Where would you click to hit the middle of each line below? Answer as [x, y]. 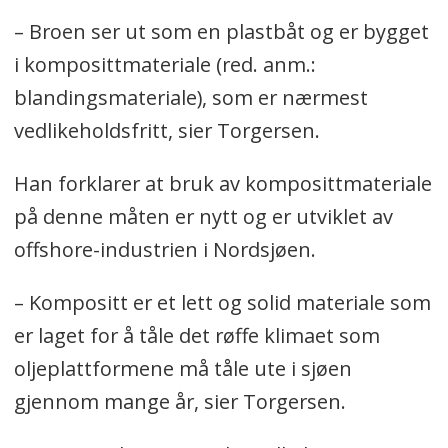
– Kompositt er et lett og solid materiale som [222, 303]
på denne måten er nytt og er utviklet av [203, 217]
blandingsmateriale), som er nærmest [190, 98]
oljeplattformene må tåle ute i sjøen [182, 369]
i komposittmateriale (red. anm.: [164, 65]
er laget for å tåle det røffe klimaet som [196, 336]
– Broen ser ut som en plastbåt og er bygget [221, 32]
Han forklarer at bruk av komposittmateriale [222, 184]
